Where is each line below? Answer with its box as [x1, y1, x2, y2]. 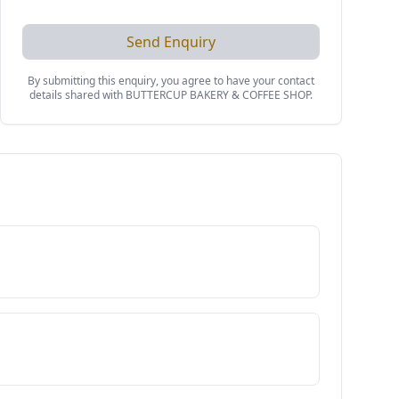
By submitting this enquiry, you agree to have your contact [28, 73, 314, 88]
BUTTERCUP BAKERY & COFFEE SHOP [126, 87, 310, 102]
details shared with [29, 87, 126, 102]
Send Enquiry [126, 32, 216, 52]
